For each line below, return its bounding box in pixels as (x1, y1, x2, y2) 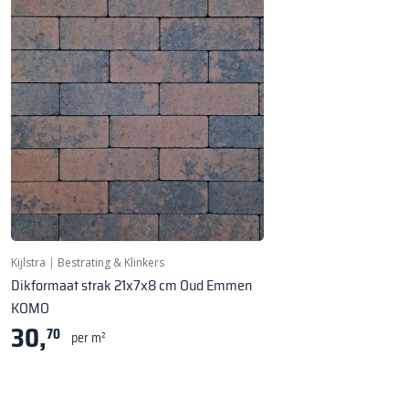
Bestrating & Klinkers (58, 255, 164, 271)
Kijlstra (11, 255, 46, 271)
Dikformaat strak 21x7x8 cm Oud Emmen (11, 274, 252, 298)
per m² (71, 328, 106, 349)
